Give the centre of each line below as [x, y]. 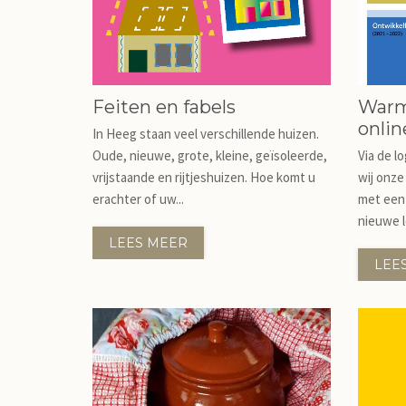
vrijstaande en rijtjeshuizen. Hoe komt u [204, 177]
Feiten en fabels [164, 107]
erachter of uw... [138, 199]
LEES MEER [148, 243]
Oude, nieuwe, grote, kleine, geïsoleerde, [210, 155]
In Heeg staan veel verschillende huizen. [206, 134]
